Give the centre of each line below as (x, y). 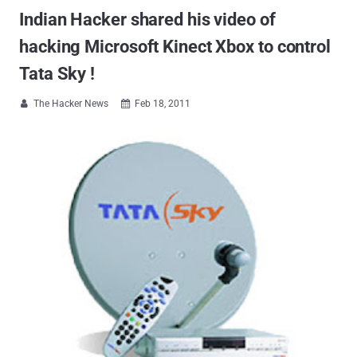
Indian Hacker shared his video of (147, 20)
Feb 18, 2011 (163, 104)
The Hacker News (71, 104)
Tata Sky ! (57, 74)
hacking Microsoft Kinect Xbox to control (175, 47)
